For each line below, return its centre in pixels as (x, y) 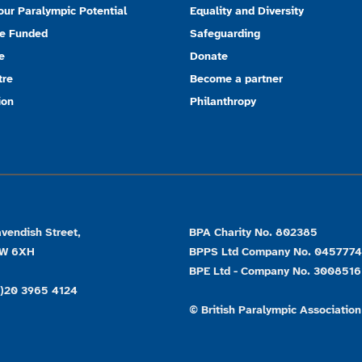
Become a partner (236, 79)
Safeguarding (225, 34)
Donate (208, 57)
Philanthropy (223, 102)
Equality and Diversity (246, 11)
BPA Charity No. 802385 (253, 233)
